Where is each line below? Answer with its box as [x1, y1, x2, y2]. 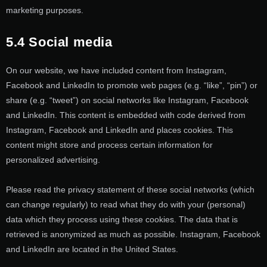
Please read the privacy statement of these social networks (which [6, 184, 254, 194]
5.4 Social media [6, 34, 113, 49]
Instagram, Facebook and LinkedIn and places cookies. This [6, 125, 233, 135]
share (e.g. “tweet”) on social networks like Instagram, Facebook [6, 95, 249, 105]
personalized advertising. [6, 154, 100, 164]
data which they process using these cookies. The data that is [6, 214, 238, 224]
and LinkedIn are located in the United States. [6, 244, 178, 254]
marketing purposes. [6, 5, 83, 15]
